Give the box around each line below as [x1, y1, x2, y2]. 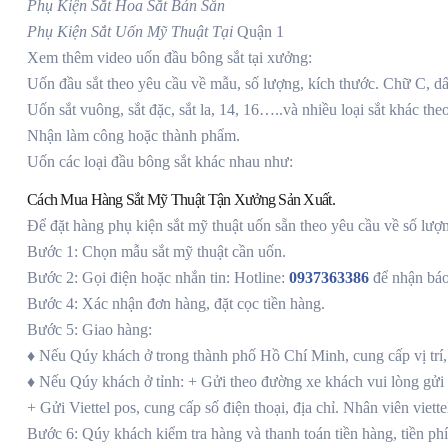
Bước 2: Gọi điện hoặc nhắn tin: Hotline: [27, 269, 289, 287]
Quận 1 [237, 23, 284, 41]
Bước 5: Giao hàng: [27, 321, 152, 339]
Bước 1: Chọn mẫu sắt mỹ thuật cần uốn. [27, 243, 286, 261]
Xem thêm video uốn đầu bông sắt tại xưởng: [27, 49, 312, 67]
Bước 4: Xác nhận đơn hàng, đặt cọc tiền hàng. [27, 295, 325, 313]
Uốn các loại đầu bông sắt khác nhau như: [27, 153, 293, 171]
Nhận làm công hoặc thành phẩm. [27, 127, 240, 145]
